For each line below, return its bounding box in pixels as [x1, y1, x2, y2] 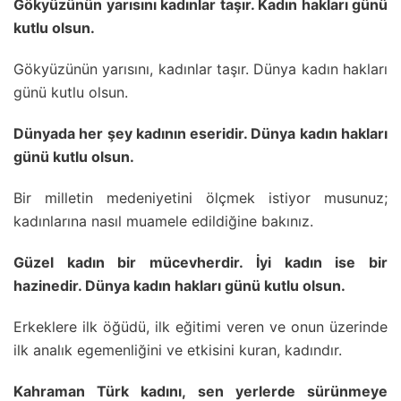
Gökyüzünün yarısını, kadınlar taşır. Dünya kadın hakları [13, 59, 388, 78]
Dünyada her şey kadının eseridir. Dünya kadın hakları [13, 124, 388, 142]
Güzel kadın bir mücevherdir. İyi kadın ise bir [13, 252, 388, 271]
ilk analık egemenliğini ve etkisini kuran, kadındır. [13, 340, 342, 359]
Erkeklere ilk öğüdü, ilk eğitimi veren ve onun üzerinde [13, 317, 388, 336]
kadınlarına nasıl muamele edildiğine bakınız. [13, 211, 313, 230]
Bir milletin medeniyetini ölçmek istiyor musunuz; [13, 188, 388, 207]
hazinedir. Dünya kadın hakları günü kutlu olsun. [13, 276, 346, 294]
